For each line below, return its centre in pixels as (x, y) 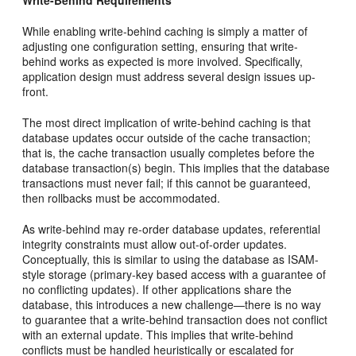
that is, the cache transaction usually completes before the (169, 152)
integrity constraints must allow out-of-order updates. (155, 244)
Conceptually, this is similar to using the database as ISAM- (171, 259)
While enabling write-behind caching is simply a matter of (165, 31)
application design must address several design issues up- (169, 76)
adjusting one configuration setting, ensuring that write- (161, 46)
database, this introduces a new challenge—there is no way (172, 304)
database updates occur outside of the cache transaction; (167, 137)
